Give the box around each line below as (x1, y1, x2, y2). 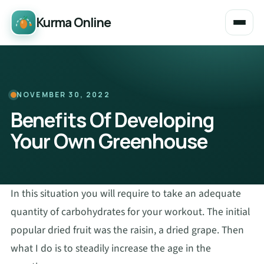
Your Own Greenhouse (11, 127, 207, 155)
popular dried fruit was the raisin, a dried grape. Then (11, 223, 244, 238)
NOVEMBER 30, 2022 (16, 90, 110, 100)
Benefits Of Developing (11, 106, 214, 134)
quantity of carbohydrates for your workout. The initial (11, 204, 250, 220)
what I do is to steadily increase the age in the (11, 241, 211, 256)
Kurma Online (37, 14, 111, 31)
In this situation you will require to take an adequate (11, 186, 241, 202)
